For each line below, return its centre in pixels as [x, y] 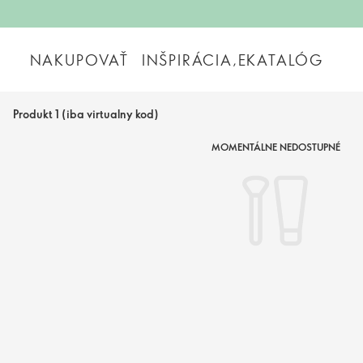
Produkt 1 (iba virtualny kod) [86, 114]
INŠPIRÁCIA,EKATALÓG [233, 60]
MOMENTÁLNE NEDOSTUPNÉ [275, 147]
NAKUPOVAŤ [79, 60]
